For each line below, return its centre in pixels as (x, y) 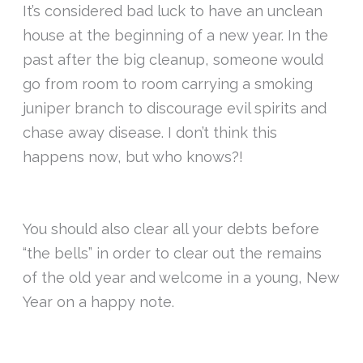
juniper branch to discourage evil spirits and (175, 109)
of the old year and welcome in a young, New (181, 278)
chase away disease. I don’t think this (150, 133)
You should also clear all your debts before (171, 229)
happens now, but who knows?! (135, 157)
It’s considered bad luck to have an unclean (173, 11)
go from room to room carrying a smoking (168, 84)
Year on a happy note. (99, 302)
